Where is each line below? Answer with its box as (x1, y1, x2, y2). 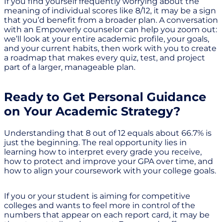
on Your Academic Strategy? (4, 104, 180, 118)
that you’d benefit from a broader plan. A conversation (4, 15, 218, 25)
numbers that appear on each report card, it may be (4, 210, 210, 220)
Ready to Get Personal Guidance (4, 89, 206, 104)
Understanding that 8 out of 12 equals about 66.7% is (4, 128, 212, 138)
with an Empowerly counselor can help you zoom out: (4, 24, 217, 34)
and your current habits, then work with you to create (4, 43, 217, 53)
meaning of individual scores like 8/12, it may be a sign (4, 5, 216, 15)
